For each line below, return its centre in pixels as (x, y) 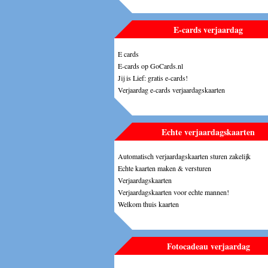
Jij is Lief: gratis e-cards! (153, 77)
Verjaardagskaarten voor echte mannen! (173, 192)
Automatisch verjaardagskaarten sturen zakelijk (184, 156)
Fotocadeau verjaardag (208, 246)
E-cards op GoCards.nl (150, 66)
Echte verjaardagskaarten (208, 132)
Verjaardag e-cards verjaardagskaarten (171, 89)
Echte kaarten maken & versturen (165, 168)
